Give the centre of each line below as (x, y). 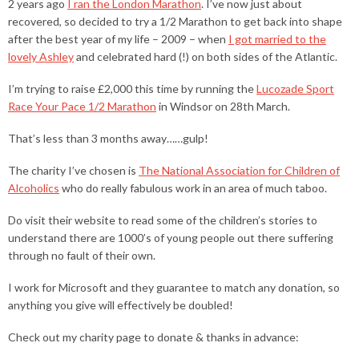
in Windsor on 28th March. (223, 107)
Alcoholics (34, 188)
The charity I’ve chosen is (73, 171)
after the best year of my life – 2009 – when (118, 39)
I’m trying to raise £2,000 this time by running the (132, 89)
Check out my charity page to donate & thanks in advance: (153, 337)
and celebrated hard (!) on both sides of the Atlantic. (206, 57)
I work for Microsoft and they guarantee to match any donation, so (174, 288)
